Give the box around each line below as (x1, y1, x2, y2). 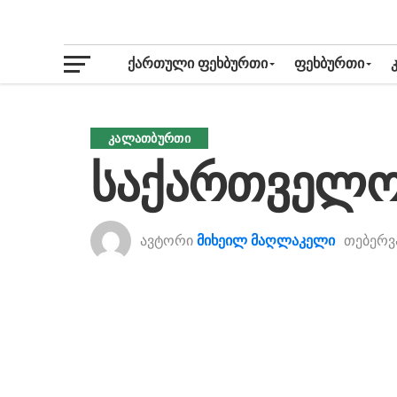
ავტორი (140, 233, 193, 248)
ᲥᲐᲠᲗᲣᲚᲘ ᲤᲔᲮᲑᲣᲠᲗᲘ (128, 56, 268, 71)
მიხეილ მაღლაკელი (197, 233, 335, 248)
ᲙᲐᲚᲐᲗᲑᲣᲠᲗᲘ (108, 131, 191, 145)
